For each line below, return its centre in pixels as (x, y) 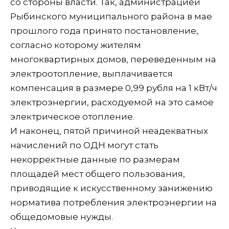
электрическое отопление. (72, 116)
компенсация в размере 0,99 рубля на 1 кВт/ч (114, 88)
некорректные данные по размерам (95, 159)
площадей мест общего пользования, (98, 174)
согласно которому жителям (76, 45)
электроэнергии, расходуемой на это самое (112, 102)
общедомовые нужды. (62, 216)
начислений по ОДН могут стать (84, 145)
